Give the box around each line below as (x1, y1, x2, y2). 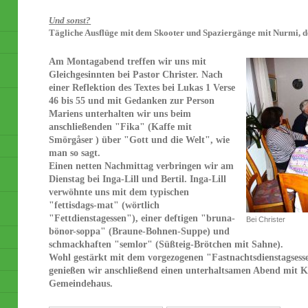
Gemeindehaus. (49, 278, 113, 289)
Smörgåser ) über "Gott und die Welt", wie (49, 135, 230, 145)
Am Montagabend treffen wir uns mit (49, 56, 207, 67)
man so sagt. (49, 148, 101, 158)
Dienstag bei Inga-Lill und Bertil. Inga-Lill (49, 174, 227, 184)
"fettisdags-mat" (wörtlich (49, 200, 160, 210)
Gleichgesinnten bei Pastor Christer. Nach (49, 69, 223, 80)
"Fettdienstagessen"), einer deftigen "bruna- (49, 213, 236, 223)
